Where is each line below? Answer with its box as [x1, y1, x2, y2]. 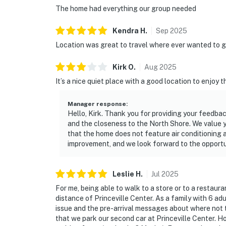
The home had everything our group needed [55, 5, 196, 13]
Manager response [68, 100, 126, 108]
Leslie [112, 170, 134, 179]
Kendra [112, 27, 139, 35]
